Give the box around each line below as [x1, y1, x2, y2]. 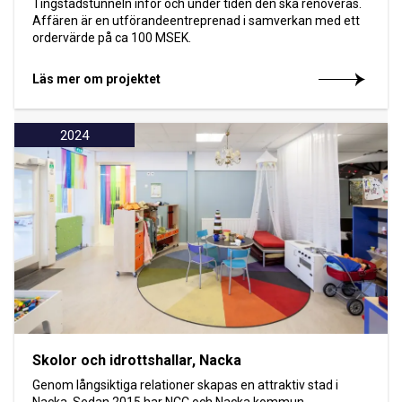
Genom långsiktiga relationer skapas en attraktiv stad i [32, 378, 338, 393]
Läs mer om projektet [32, 72, 161, 87]
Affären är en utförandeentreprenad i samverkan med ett [32, 13, 360, 29]
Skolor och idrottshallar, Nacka [32, 352, 241, 370]
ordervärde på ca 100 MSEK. [32, 31, 191, 46]
